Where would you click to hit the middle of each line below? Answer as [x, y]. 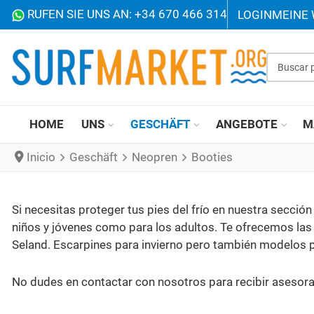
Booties [212, 157]
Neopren [154, 157]
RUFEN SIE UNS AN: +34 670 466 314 [125, 14]
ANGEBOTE [246, 124]
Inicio [41, 157]
